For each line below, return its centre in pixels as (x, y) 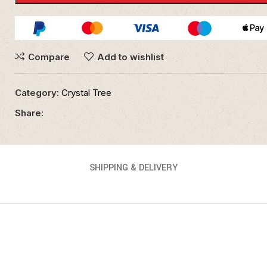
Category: (37, 93)
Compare (49, 57)
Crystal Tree (87, 93)
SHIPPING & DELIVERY (133, 168)
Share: (30, 113)
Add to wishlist (131, 57)
